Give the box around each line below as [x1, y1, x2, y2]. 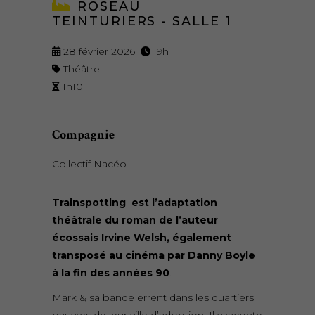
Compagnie [52, 127, 115, 143]
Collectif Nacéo [52, 157, 127, 170]
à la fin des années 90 [52, 266, 169, 279]
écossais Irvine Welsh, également [52, 231, 231, 244]
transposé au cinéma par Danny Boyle [52, 249, 255, 262]
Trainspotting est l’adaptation [52, 196, 217, 209]
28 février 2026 [60, 45, 141, 58]
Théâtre [60, 63, 103, 75]
